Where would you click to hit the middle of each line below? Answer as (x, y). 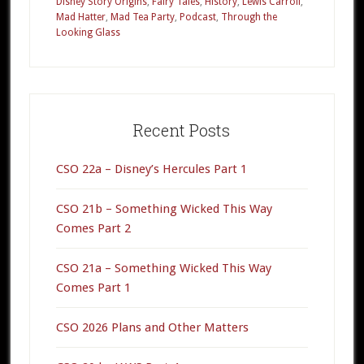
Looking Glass (88, 33)
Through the (249, 17)
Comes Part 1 (93, 288)
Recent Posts (182, 130)
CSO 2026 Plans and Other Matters (152, 328)
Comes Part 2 (93, 229)
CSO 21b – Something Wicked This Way (164, 209)
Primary (67, 105)
